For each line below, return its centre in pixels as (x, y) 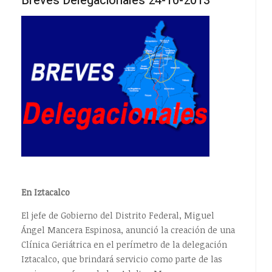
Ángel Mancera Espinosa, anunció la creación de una (128, 229)
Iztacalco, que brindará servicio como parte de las (121, 259)
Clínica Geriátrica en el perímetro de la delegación (124, 244)
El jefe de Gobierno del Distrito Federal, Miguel (117, 215)
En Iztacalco (45, 192)
